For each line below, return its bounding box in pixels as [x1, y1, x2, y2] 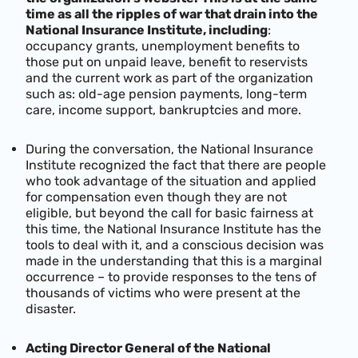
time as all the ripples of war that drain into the [26, 6, 318, 22]
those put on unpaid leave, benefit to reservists [26, 54, 308, 70]
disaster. [26, 300, 76, 316]
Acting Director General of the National [26, 340, 271, 356]
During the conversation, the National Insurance [26, 141, 313, 157]
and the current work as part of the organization [26, 70, 313, 86]
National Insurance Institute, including [26, 22, 268, 38]
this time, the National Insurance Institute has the [26, 221, 321, 237]
